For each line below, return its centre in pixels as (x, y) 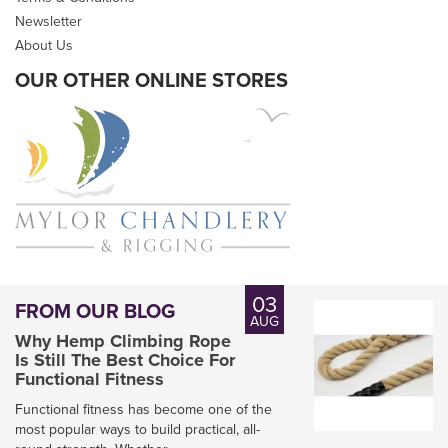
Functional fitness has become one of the (143, 408)
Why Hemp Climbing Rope (123, 340)
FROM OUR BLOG (95, 310)
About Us (44, 45)
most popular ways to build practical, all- (137, 428)
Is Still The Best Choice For (125, 359)
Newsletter (48, 21)
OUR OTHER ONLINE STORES (151, 80)
